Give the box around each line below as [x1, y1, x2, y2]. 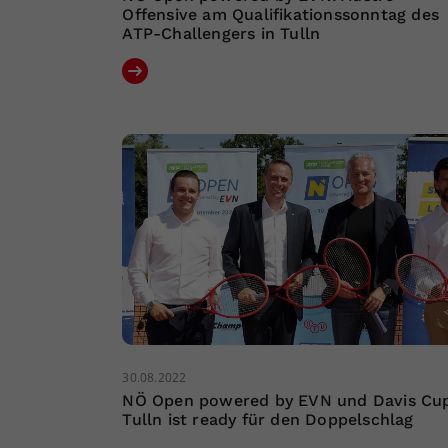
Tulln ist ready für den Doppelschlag [122, 410, 414, 430]
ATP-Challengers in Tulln [122, 24, 321, 44]
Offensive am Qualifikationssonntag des [122, 5, 440, 25]
